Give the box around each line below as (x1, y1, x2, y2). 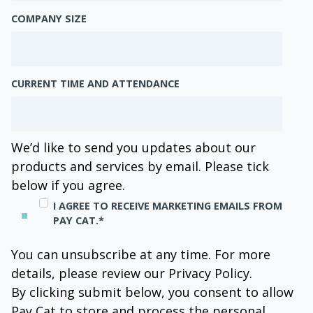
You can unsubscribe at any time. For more (11, 246, 270, 263)
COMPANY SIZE (11, 12, 87, 26)
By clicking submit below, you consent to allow (11, 284, 293, 301)
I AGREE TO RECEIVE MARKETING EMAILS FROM (53, 199, 282, 213)
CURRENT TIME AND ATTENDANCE (11, 77, 180, 91)
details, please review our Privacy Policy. (11, 265, 252, 282)
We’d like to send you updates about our (11, 139, 256, 156)
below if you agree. (11, 177, 125, 194)
